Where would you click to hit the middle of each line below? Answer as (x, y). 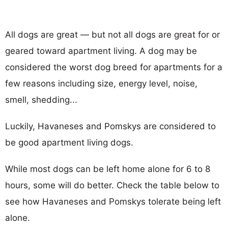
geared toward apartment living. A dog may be (101, 51)
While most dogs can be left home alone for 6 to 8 (108, 169)
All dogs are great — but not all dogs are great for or (112, 34)
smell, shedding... (41, 99)
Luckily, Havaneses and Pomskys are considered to (110, 126)
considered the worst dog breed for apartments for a (114, 67)
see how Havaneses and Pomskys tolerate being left (113, 201)
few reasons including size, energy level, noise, (101, 83)
